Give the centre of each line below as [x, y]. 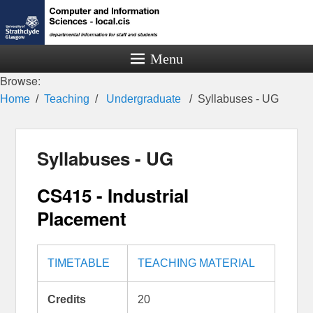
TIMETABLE [78, 263]
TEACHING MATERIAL [196, 263]
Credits [66, 299]
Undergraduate [144, 99]
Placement [82, 218]
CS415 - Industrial [113, 195]
